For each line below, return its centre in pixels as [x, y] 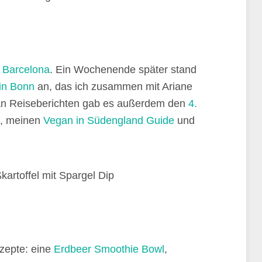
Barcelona [26, 70]
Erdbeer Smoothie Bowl [109, 249]
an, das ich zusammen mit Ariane [113, 87]
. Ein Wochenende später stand [123, 70]
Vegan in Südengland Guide [109, 120]
